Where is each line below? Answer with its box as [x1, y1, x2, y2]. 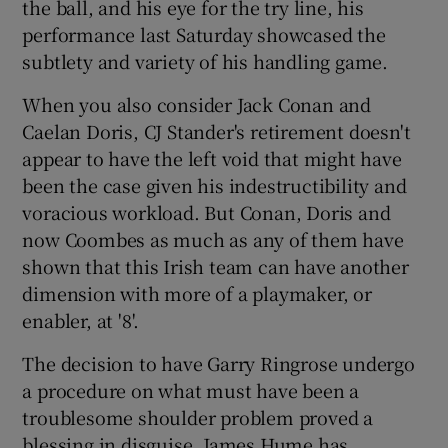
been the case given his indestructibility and [22, 171, 407, 198]
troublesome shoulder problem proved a [22, 403, 374, 430]
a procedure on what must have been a [22, 376, 360, 403]
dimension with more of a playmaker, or [22, 279, 372, 306]
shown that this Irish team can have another [22, 252, 409, 279]
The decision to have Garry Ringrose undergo [22, 349, 415, 376]
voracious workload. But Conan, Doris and [22, 198, 391, 225]
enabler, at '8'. [22, 306, 140, 333]
